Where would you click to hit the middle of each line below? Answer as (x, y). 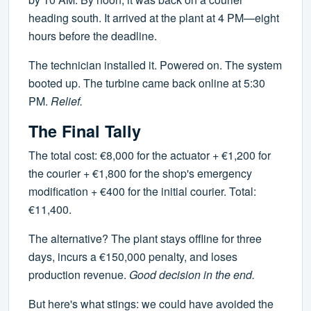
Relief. (67, 101)
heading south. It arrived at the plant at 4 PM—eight (154, 18)
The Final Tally (85, 131)
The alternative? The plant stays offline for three (145, 239)
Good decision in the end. (192, 275)
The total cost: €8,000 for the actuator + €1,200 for (150, 155)
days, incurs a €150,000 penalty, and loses (133, 257)
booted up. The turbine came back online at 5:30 (147, 83)
